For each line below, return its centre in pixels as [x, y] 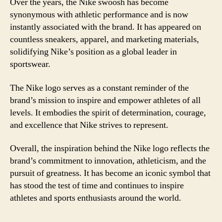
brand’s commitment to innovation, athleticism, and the [108, 161]
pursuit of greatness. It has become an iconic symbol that [110, 173]
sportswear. [30, 64]
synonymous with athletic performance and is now [99, 15]
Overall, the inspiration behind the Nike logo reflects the [110, 148]
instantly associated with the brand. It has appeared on [106, 27]
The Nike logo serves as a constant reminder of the [99, 88]
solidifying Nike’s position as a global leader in [93, 52]
